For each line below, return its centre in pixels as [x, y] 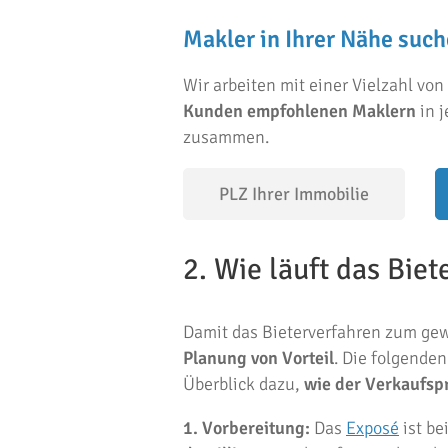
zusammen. [226, 137]
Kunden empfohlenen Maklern [299, 111]
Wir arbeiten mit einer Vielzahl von [313, 85]
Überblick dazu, [243, 384]
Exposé [372, 428]
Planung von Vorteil [258, 358]
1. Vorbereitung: [246, 428]
